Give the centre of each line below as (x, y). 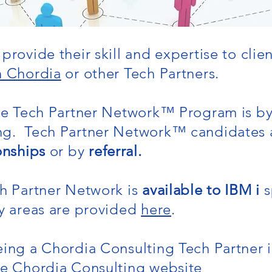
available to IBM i (201, 190)
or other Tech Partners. (140, 73)
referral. (115, 151)
